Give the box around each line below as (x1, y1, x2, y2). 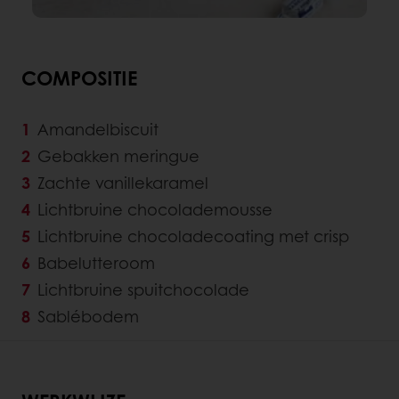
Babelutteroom (37, 251, 155, 275)
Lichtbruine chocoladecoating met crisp (37, 224, 349, 248)
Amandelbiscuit (37, 118, 159, 142)
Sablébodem (37, 305, 139, 329)
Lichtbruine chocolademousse (37, 198, 273, 222)
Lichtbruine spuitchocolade (37, 278, 249, 302)
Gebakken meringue (37, 144, 199, 168)
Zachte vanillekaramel (37, 171, 208, 195)
